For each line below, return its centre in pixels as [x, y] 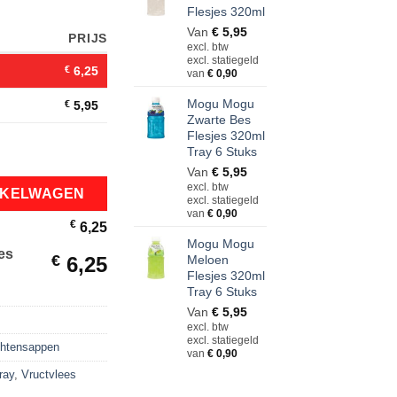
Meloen [208, 260]
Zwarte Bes [219, 120]
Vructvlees [49, 374]
